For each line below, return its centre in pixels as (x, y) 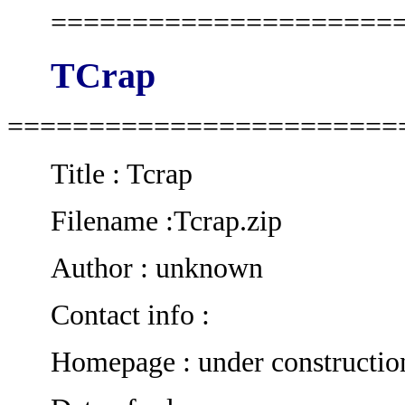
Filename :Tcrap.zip (166, 221)
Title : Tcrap (122, 174)
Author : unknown (157, 268)
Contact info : (130, 315)
